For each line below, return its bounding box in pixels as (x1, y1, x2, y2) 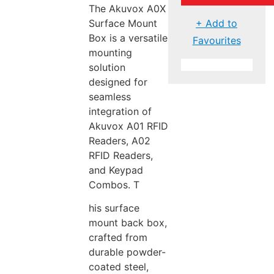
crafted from (88, 231, 147, 244)
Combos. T (88, 178, 139, 191)
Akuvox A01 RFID (88, 119, 168, 132)
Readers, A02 (88, 134, 150, 147)
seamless (88, 90, 131, 103)
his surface (88, 202, 139, 215)
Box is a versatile (88, 31, 168, 44)
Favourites (192, 34, 241, 46)
